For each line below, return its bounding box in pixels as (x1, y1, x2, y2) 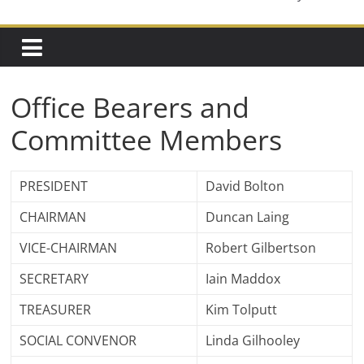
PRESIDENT (19, 177, 89, 196)
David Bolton (206, 177, 285, 196)
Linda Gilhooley (206, 331, 301, 350)
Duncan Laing (206, 208, 290, 227)
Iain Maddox (206, 270, 281, 288)
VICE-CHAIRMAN (19, 239, 118, 258)
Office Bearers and (11, 89, 250, 127)
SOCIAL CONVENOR (19, 331, 137, 350)
